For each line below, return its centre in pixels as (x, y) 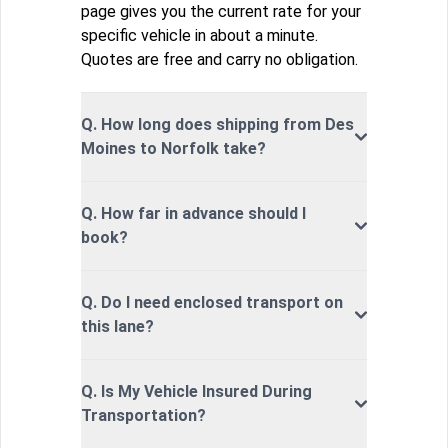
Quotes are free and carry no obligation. (219, 59)
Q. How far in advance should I (193, 213)
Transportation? (143, 415)
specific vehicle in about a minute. (199, 35)
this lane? (117, 326)
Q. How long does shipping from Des (217, 124)
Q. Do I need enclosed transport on (212, 302)
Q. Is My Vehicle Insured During (196, 391)
